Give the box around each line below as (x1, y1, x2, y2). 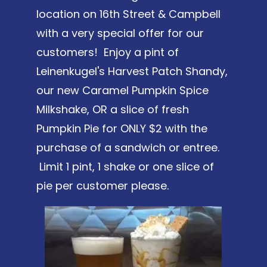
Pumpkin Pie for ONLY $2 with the (36, 120, 207, 136)
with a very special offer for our (36, 25, 204, 41)
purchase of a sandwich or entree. (36, 139, 219, 155)
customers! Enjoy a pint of (36, 44, 179, 60)
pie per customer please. (36, 178, 169, 193)
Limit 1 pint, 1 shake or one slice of (36, 159, 214, 174)
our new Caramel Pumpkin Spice (36, 82, 209, 98)
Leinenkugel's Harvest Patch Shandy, (36, 63, 228, 79)
